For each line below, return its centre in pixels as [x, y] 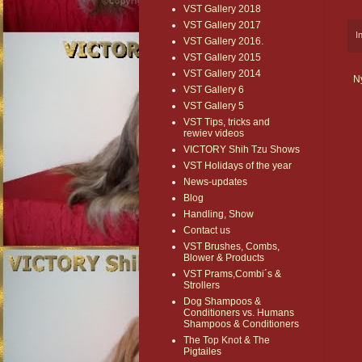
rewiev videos [214, 134]
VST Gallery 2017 [222, 25]
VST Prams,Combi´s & [232, 274]
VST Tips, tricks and [227, 122]
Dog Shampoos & [222, 302]
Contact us [207, 231]
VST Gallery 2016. [223, 42]
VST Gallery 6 [214, 90]
